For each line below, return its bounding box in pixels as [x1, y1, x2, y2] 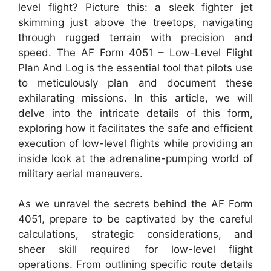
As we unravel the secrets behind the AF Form [18, 198, 253, 210]
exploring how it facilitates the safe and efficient [18, 122, 253, 134]
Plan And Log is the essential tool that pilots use [18, 61, 253, 74]
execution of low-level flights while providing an [18, 137, 253, 149]
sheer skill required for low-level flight [18, 243, 253, 255]
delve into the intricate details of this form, [18, 106, 253, 119]
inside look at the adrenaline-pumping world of [18, 152, 253, 165]
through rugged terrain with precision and [18, 31, 253, 44]
